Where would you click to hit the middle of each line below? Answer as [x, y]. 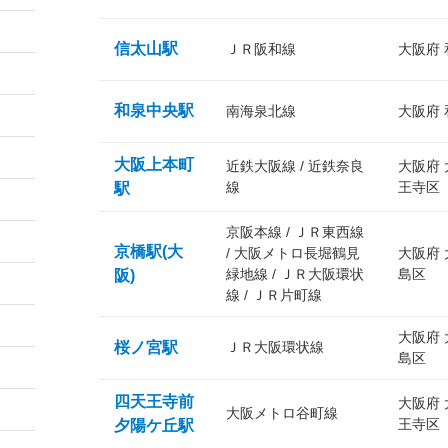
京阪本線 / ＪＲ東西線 [295, 232]
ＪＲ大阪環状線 [275, 347]
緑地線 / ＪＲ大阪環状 [295, 274]
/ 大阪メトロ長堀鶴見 [293, 253]
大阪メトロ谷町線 [282, 413]
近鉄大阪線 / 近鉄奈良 [295, 166]
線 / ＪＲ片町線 [274, 295]
